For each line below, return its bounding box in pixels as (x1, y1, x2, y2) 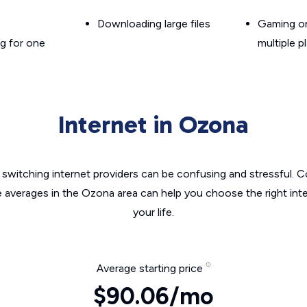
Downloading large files (97, 17, 210, 30)
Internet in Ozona (58, 110, 249, 139)
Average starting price (96, 262, 206, 275)
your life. (133, 206, 174, 219)
